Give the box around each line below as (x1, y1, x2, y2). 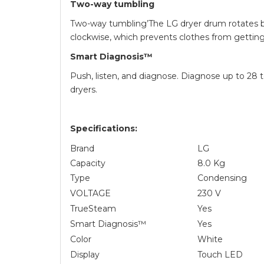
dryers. (70, 84, 97, 95)
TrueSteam (70, 203, 116, 214)
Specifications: (70, 123, 137, 134)
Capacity (70, 157, 105, 169)
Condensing (197, 172, 247, 183)
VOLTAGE (70, 187, 111, 199)
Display (70, 249, 100, 260)
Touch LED (197, 249, 243, 260)
